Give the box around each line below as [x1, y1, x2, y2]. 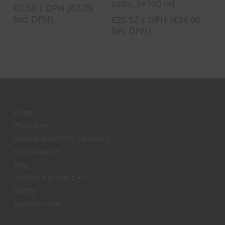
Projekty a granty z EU [13, 173, 86, 182]
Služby [13, 186, 36, 195]
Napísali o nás [13, 199, 61, 208]
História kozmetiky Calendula [13, 134, 111, 143]
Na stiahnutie [13, 147, 59, 156]
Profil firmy [13, 121, 50, 130]
